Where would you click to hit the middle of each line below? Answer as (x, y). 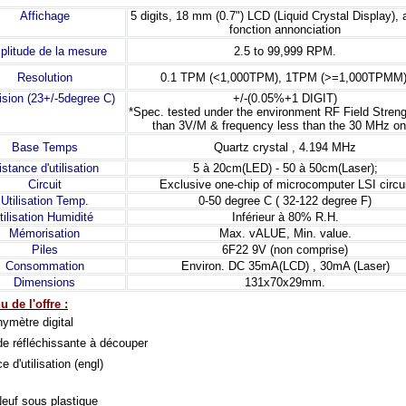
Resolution (44, 78)
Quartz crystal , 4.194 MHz (285, 147)
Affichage (44, 16)
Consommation (44, 266)
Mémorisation (44, 234)
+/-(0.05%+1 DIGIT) (285, 99)
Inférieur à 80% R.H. (285, 217)
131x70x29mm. (285, 283)
